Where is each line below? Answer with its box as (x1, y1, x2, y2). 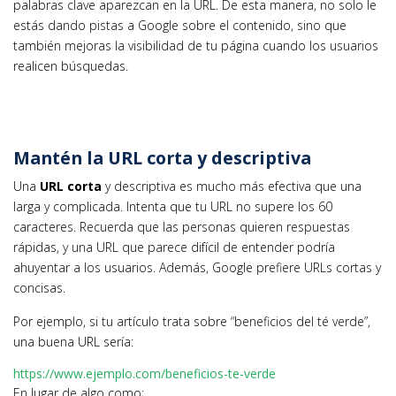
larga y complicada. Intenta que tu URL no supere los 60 (13, 197, 332, 215)
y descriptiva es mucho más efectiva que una (102, 177, 362, 194)
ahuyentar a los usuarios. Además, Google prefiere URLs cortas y (13, 258, 381, 276)
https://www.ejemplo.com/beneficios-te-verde (13, 364, 276, 382)
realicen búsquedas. (13, 57, 128, 74)
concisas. (13, 278, 65, 296)
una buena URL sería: (13, 332, 133, 350)
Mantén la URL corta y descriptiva (13, 145, 311, 170)
